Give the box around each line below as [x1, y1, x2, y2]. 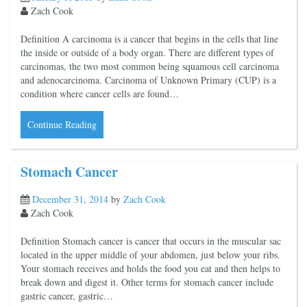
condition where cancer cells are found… [21, 86, 179, 100]
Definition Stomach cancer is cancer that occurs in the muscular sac [21, 234, 281, 248]
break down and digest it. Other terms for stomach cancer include [21, 275, 273, 289]
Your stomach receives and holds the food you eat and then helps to [21, 262, 280, 275]
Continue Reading [27, 117, 97, 131]
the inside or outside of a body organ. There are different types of [21, 45, 274, 59]
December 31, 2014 [32, 193, 108, 206]
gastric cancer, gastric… [21, 289, 113, 303]
